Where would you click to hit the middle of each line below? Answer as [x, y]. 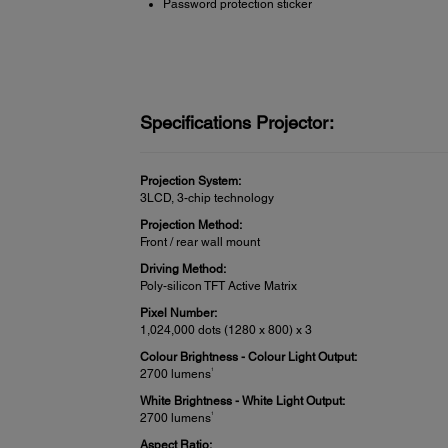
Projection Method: [191, 225]
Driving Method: [183, 269]
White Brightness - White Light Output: [243, 401]
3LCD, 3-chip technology [207, 198]
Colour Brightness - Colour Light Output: [249, 357]
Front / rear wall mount [200, 242]
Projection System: [191, 181]
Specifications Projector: [237, 123]
